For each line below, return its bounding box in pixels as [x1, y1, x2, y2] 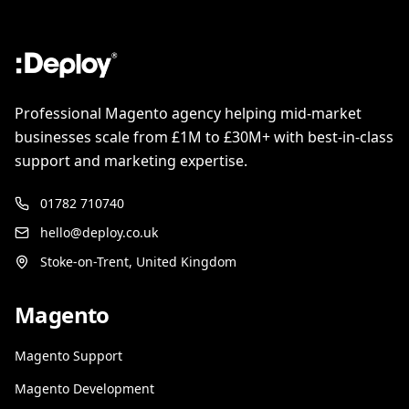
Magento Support [15, 347, 122, 364]
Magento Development [15, 380, 154, 397]
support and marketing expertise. [15, 151, 247, 171]
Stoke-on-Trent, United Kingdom [40, 253, 236, 270]
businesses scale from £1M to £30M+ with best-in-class [15, 127, 393, 147]
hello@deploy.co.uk [40, 224, 158, 241]
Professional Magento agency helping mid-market [15, 103, 362, 123]
